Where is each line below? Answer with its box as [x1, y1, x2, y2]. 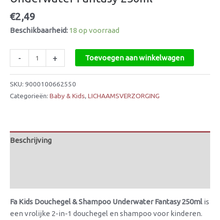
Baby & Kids [50, 91, 85, 100]
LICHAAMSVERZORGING [88, 91, 160, 100]
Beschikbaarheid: [10, 26, 68, 34]
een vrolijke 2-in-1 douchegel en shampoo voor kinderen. [10, 209, 202, 218]
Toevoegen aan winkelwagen [84, 53, 184, 62]
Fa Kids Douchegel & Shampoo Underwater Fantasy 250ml [10, 197, 202, 206]
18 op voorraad [69, 26, 119, 34]
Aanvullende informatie [10, 155, 90, 164]
